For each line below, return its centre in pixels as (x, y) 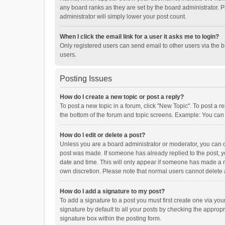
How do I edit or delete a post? (102, 135)
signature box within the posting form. (110, 218)
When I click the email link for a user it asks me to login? (139, 37)
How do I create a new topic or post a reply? (122, 97)
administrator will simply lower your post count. (123, 17)
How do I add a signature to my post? (112, 191)
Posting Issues (86, 79)
